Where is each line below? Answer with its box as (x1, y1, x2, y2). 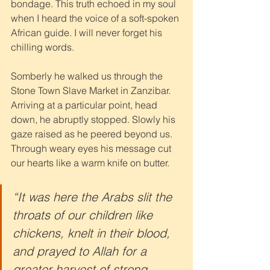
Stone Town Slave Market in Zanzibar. (11, 84, 173, 96)
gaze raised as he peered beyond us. (11, 127, 175, 140)
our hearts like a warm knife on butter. (11, 156, 169, 169)
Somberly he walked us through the (11, 69, 165, 82)
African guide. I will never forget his (11, 26, 165, 39)
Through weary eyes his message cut (11, 142, 174, 154)
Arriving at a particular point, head (11, 98, 160, 111)
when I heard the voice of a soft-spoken (11, 11, 181, 24)
